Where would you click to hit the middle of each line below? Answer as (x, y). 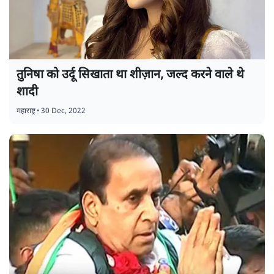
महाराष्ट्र (26, 111)
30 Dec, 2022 (63, 111)
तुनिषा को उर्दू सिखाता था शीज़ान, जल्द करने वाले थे (130, 75)
